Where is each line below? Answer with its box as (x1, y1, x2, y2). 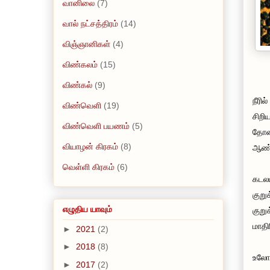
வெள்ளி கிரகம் (63, 162, 115, 172)
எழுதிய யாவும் (63, 204, 112, 214)
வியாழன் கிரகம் (63, 141, 118, 151)
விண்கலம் (63, 59, 98, 69)
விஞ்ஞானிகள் (63, 39, 110, 49)
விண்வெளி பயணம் (63, 121, 130, 131)
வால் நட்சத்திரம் (63, 18, 118, 28)
